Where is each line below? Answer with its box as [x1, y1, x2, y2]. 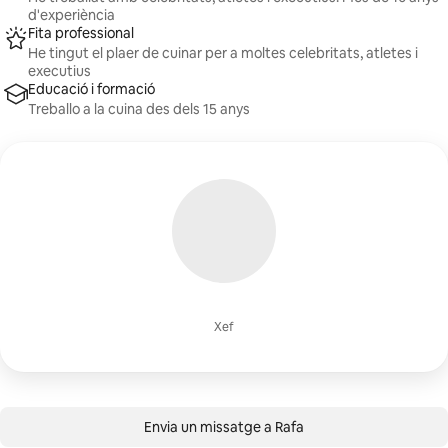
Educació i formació [28, 80, 155, 98]
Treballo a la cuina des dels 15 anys [28, 100, 250, 118]
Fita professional [28, 24, 134, 42]
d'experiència [28, 6, 115, 24]
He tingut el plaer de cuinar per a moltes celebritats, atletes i [28, 44, 418, 62]
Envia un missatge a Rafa [144, 418, 304, 436]
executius [28, 62, 91, 80]
